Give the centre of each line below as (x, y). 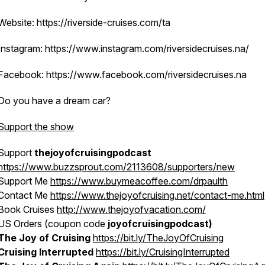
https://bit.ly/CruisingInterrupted (163, 252)
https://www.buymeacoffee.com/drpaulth (139, 181)
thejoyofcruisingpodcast (92, 153)
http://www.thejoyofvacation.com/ (131, 209)
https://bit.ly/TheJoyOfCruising (158, 238)
